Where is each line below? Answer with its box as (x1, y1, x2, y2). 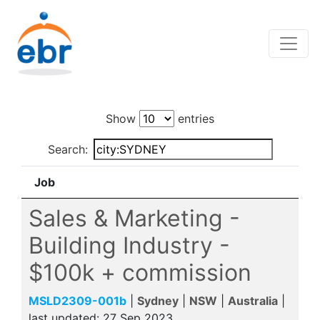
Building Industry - (29, 231, 230, 259)
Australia (228, 294, 278, 308)
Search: (47, 142, 88, 156)
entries (174, 111, 214, 126)
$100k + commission (29, 259, 251, 286)
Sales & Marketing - (29, 204, 240, 232)
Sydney (137, 294, 179, 308)
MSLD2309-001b (29, 294, 126, 308)
